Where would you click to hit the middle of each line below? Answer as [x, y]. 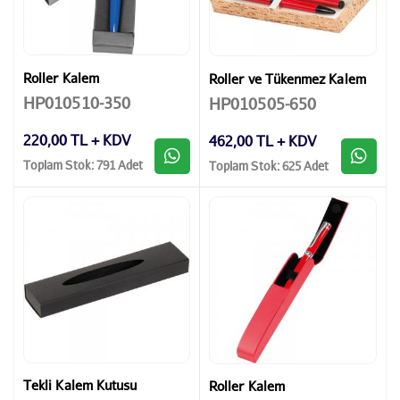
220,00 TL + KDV [77, 139]
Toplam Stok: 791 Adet [83, 165]
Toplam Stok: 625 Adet [269, 166]
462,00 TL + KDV [262, 140]
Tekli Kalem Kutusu [80, 385]
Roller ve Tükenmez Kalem [287, 78]
